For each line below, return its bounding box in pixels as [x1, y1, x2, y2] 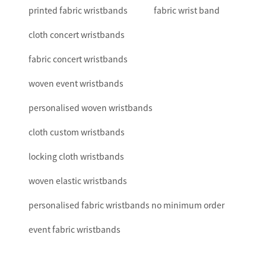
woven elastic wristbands [28, 175, 127, 187]
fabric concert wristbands [28, 53, 128, 65]
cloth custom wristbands [28, 126, 125, 138]
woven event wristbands [28, 77, 123, 90]
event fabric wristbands [28, 223, 121, 236]
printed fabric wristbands [28, 4, 128, 17]
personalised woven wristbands [28, 102, 153, 114]
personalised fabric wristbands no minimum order [28, 199, 224, 211]
